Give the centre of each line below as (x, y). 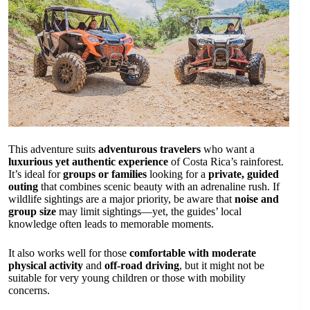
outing (23, 187)
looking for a (177, 174)
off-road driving (142, 266)
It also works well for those (69, 253)
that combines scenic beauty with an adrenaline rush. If (159, 187)
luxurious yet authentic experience (88, 162)
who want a (228, 149)
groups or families (105, 174)
